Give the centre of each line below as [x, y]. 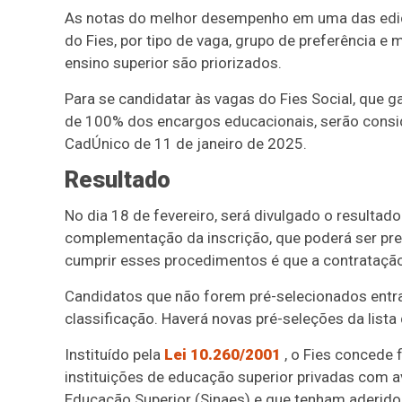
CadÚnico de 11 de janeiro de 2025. [186, 144]
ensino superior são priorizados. [173, 63]
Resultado [118, 179]
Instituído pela [114, 354]
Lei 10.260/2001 [223, 354]
